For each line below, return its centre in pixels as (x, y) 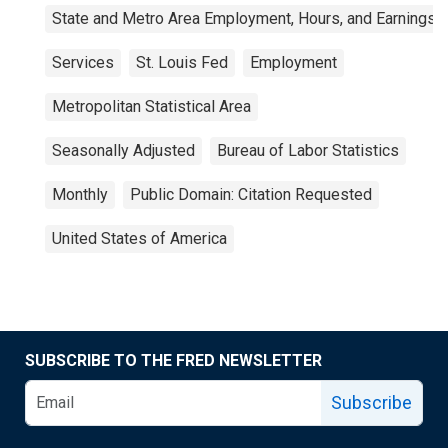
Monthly (80, 194)
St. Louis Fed (182, 62)
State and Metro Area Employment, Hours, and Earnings (244, 18)
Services (83, 62)
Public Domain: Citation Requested (251, 194)
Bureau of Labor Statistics (308, 150)
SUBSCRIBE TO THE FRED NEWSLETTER (173, 360)
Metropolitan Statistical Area (151, 106)
